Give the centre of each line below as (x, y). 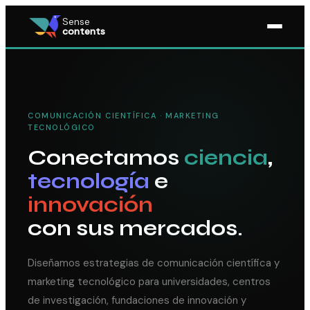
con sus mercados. (135, 228)
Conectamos (106, 157)
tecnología (89, 181)
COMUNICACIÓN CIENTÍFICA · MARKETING (124, 115)
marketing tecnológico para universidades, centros (149, 281)
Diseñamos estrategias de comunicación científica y (154, 263)
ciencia (226, 157)
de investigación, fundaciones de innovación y (137, 300)
